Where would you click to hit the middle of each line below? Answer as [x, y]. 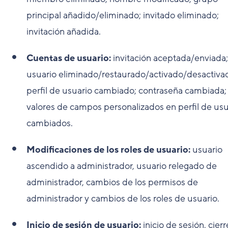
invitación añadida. [64, 31]
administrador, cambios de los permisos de [112, 182]
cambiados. [50, 123]
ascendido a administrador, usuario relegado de [122, 166]
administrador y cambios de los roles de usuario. [123, 198]
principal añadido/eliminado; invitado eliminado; [123, 15]
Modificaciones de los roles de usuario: [108, 149]
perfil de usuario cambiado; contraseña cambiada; [126, 90]
